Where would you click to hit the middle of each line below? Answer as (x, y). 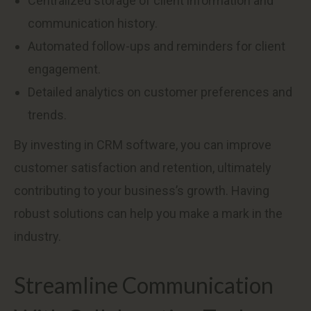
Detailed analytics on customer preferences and (160, 92)
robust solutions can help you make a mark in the (148, 213)
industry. (37, 236)
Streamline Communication (144, 285)
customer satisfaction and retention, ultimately (143, 168)
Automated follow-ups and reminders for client (157, 46)
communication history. (93, 23)
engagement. (64, 69)
